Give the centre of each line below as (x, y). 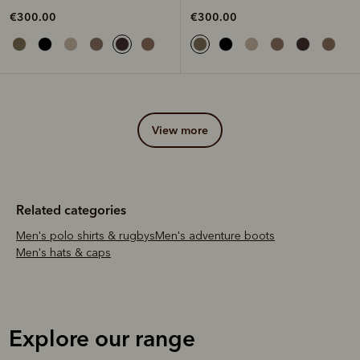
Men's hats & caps (68, 253)
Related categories (71, 210)
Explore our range (102, 339)
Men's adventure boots (220, 236)
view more (184, 131)
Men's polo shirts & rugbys (90, 236)
